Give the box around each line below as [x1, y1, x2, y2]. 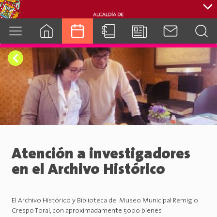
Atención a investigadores [12, 147, 190, 163]
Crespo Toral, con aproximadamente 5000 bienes [12, 207, 162, 215]
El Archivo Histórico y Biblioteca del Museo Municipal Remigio [12, 197, 198, 205]
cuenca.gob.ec [87, 51, 130, 59]
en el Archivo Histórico [12, 162, 165, 178]
